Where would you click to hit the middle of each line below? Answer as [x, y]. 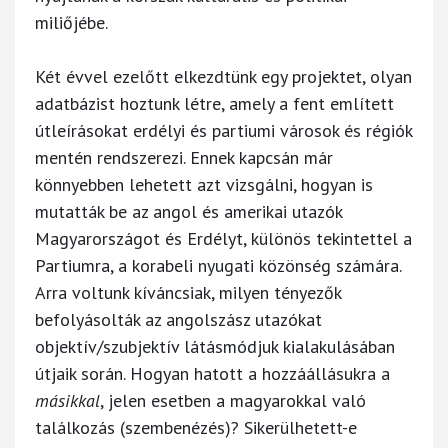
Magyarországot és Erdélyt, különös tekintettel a [223, 238]
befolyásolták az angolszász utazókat [178, 319]
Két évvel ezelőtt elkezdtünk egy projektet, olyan [223, 76]
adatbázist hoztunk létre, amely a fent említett [214, 103]
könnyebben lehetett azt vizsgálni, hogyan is [204, 184]
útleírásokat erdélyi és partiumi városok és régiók [223, 130]
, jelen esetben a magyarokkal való [233, 400]
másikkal [67, 400]
